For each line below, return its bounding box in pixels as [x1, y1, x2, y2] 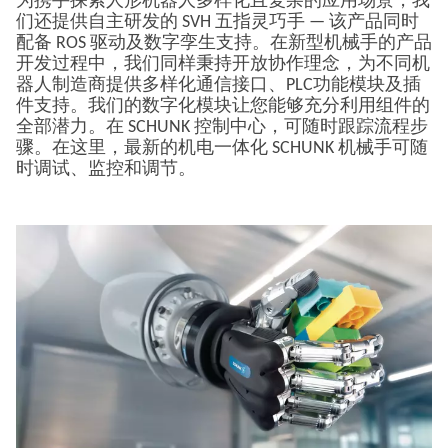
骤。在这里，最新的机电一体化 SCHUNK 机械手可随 [16, 139, 428, 158]
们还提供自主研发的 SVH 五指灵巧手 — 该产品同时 [16, 13, 419, 32]
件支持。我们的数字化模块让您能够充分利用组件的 [16, 97, 430, 116]
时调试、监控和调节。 [16, 160, 196, 179]
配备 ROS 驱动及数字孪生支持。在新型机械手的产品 [16, 34, 432, 53]
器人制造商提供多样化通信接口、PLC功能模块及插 [16, 76, 421, 95]
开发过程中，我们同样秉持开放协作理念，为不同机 [16, 55, 430, 74]
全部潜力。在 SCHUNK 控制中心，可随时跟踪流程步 [16, 118, 428, 137]
